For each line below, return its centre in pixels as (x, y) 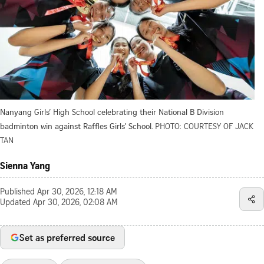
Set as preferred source (67, 237)
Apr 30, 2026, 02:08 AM (75, 203)
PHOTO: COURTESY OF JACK (204, 126)
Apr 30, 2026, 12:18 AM (77, 192)
